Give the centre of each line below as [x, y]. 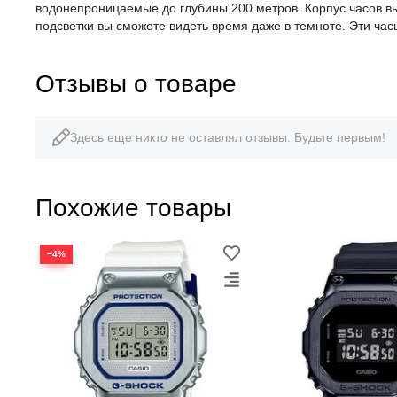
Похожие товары [133, 207]
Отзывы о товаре [136, 83]
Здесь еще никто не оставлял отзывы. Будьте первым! [228, 137]
